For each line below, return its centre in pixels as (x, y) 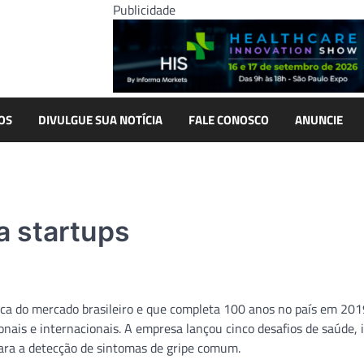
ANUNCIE (319, 119)
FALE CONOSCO (229, 119)
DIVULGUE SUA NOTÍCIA (100, 119)
